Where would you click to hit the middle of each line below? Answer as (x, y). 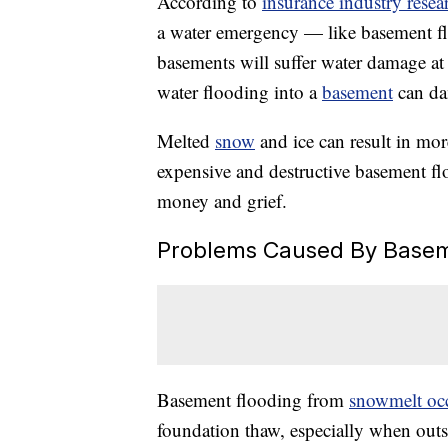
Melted (186, 141)
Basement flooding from (253, 400)
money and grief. (222, 201)
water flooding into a (239, 92)
